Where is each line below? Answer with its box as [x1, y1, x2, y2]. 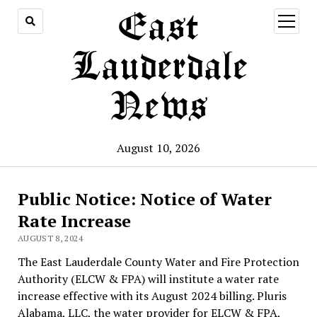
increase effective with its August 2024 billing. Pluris [17, 288, 287, 304]
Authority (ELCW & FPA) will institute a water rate [17, 271, 279, 287]
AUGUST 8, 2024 [17, 233, 83, 243]
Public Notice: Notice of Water [17, 188, 272, 210]
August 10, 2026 [117, 140, 200, 156]
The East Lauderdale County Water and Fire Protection [17, 254, 299, 270]
